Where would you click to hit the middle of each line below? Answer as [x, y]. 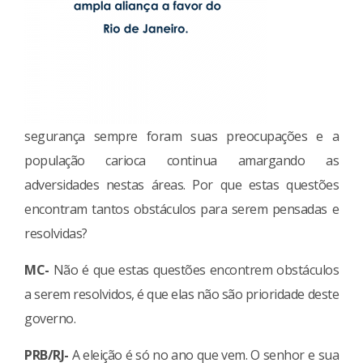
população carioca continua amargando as [181, 160]
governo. [50, 318]
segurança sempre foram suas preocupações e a [181, 136]
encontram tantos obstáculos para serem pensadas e [181, 209]
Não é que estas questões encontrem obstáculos [194, 269]
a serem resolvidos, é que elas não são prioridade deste [181, 294]
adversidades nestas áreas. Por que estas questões [181, 184]
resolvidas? [56, 233]
